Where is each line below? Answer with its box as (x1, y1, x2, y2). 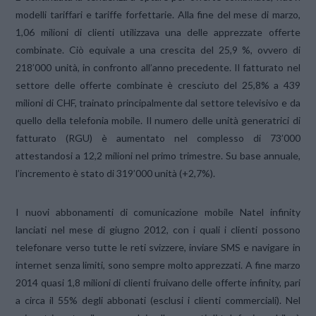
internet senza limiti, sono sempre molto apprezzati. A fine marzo (16, 258, 300, 271)
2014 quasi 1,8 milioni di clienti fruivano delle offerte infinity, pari (16, 276, 300, 288)
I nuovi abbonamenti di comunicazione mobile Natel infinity (16, 205, 300, 218)
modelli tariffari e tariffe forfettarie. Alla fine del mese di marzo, (16, 8, 300, 20)
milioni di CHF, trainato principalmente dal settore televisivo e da (16, 96, 300, 109)
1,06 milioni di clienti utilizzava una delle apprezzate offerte (16, 25, 300, 38)
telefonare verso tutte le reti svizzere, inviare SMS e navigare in (16, 241, 300, 253)
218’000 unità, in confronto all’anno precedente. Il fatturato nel (16, 61, 300, 73)
